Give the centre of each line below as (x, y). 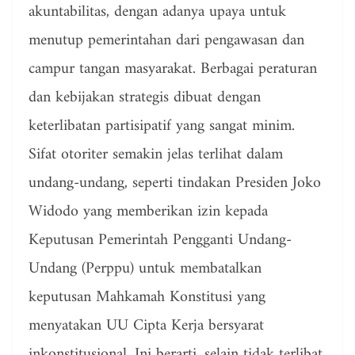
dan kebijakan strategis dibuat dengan (145, 98)
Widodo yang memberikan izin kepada (148, 212)
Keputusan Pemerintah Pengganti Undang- (160, 241)
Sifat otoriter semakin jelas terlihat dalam (156, 155)
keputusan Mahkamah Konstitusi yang (147, 298)
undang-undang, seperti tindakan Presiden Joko (175, 184)
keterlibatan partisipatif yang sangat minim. (162, 127)
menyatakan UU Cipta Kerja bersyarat (146, 326)
